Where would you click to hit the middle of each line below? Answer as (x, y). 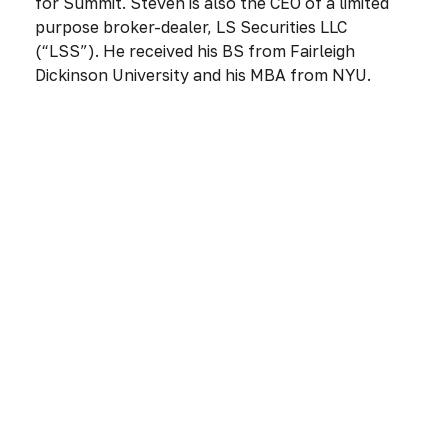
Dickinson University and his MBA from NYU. (203, 75)
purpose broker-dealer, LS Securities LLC (191, 27)
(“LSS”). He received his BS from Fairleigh (195, 51)
